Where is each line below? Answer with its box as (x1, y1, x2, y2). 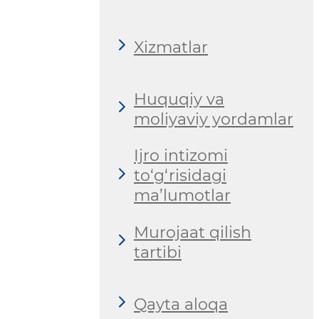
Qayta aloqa (134, 294, 228, 314)
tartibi (134, 242, 182, 262)
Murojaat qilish (134, 222, 251, 242)
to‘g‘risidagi (134, 166, 226, 186)
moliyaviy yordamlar (134, 109, 293, 129)
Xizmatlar (134, 37, 208, 57)
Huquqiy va (134, 89, 224, 109)
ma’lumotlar (134, 186, 231, 206)
